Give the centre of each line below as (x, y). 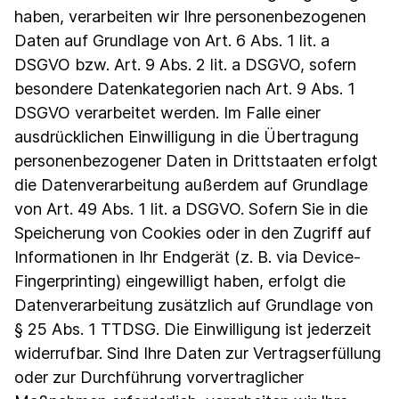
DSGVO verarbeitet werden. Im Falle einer (167, 113)
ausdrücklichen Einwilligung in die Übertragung (187, 137)
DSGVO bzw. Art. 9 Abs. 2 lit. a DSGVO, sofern (185, 65)
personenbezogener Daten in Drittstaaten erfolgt (196, 161)
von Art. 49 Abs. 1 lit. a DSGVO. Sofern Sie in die (191, 209)
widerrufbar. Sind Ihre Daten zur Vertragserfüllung (198, 353)
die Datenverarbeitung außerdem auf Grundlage (191, 185)
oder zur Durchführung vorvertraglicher (159, 377)
